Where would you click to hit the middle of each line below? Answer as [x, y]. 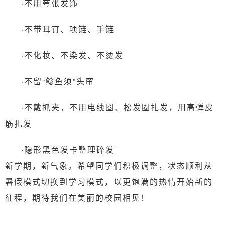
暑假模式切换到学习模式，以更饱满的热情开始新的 [109, 181]
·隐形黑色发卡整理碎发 [68, 149]
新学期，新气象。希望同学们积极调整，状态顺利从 [109, 165]
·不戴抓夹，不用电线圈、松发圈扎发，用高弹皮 [118, 107]
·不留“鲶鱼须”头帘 [58, 81]
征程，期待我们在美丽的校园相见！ [77, 197]
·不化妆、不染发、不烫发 [72, 55]
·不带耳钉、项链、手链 [68, 29]
